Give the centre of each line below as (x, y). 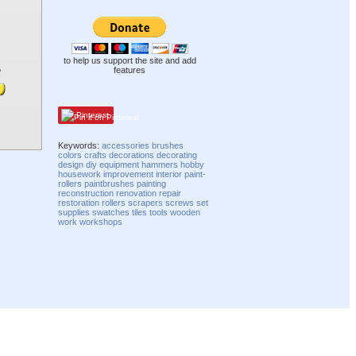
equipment (120, 164)
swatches (111, 212)
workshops (101, 221)
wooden (186, 212)
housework (80, 174)
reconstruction (86, 193)
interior (169, 174)
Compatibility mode (306, 322)
